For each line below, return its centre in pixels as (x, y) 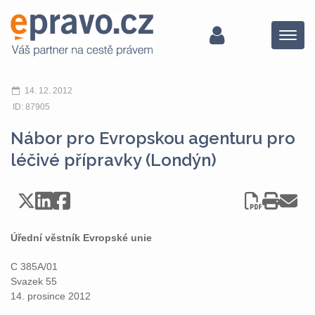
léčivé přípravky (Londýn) (114, 160)
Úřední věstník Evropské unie (81, 238)
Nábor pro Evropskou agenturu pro (153, 138)
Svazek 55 (34, 281)
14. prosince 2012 (51, 296)
